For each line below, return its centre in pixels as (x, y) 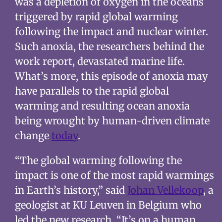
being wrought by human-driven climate (112, 121)
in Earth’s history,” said (71, 190)
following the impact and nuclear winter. (111, 31)
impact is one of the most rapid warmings (114, 175)
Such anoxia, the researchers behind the (109, 46)
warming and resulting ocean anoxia (102, 106)
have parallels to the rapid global (92, 91)
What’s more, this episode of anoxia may (111, 76)
